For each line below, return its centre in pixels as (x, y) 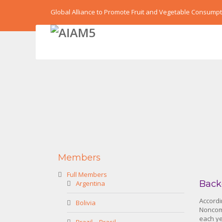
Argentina (90, 183)
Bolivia (86, 203)
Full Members (87, 174)
